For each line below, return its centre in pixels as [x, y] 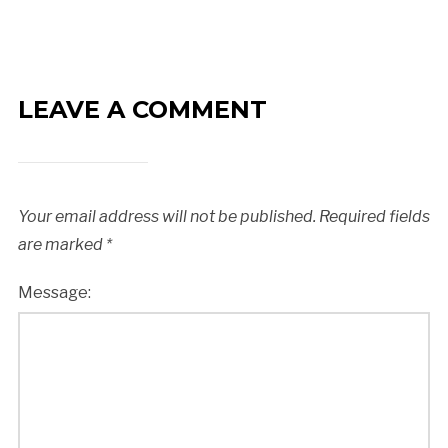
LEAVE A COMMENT [142, 109]
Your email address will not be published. [166, 216]
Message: [54, 292]
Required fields [372, 216]
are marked [61, 244]
